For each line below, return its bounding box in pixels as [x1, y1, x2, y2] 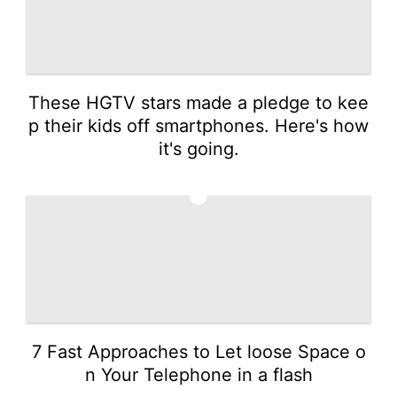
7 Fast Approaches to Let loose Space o [31, 340, 366, 362]
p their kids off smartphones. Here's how [28, 114, 369, 136]
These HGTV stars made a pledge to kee [28, 91, 369, 113]
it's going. [158, 137, 239, 160]
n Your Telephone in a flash [84, 363, 313, 385]
